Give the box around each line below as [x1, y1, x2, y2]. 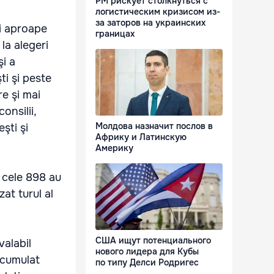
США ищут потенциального [95, 235, 211, 246]
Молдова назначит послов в [95, 120, 213, 132]
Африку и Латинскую [95, 131, 187, 143]
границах [95, 28, 135, 40]
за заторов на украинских [95, 17, 206, 29]
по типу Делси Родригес [95, 257, 199, 268]
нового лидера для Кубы [95, 246, 199, 257]
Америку [95, 143, 133, 154]
